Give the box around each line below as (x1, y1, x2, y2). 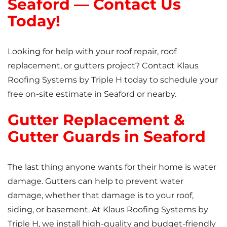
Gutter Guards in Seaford (8, 127, 206, 146)
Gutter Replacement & (8, 110, 185, 130)
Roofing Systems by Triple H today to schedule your (8, 75, 218, 85)
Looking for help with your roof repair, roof (8, 47, 176, 57)
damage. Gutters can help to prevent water (8, 176, 183, 186)
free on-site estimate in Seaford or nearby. (8, 89, 176, 99)
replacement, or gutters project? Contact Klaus (8, 61, 199, 71)
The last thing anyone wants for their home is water (8, 162, 216, 172)
